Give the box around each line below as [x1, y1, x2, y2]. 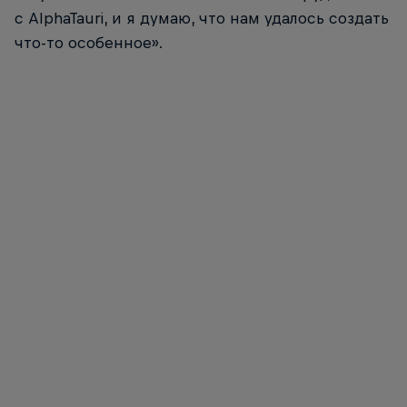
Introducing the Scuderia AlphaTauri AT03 [15, 391, 226, 402]
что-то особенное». [15, 33, 163, 52]
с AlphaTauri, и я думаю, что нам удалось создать [15, 8, 389, 27]
